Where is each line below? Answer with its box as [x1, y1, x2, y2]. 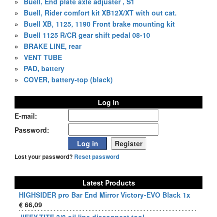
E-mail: [15, 111, 37, 121]
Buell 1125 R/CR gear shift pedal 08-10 [24, 30, 150, 40]
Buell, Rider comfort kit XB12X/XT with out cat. [24, 8, 177, 17]
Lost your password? [15, 153, 74, 161]
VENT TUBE [24, 52, 62, 62]
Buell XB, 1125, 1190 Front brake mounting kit [24, 19, 175, 29]
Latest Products [82, 178, 135, 187]
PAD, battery [24, 63, 64, 73]
